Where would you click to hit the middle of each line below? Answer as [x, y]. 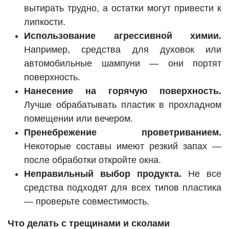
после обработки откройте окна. [93, 160]
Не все [201, 174]
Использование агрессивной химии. [123, 36]
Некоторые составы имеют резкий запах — [123, 146]
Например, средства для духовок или [123, 50]
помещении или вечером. [78, 119]
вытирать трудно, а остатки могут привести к [123, 8]
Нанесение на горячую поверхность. [123, 91]
